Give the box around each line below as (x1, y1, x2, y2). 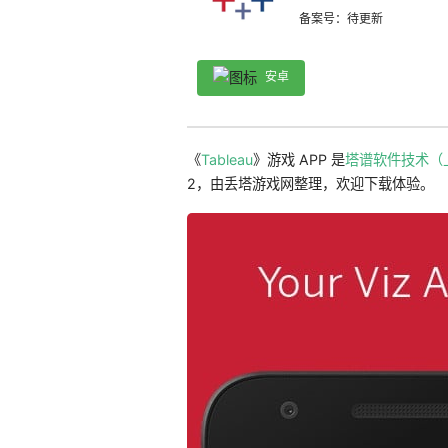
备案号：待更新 (298, 11, 383, 27)
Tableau (200, 151, 253, 169)
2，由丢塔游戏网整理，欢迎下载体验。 (186, 175, 434, 193)
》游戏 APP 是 (252, 151, 345, 169)
